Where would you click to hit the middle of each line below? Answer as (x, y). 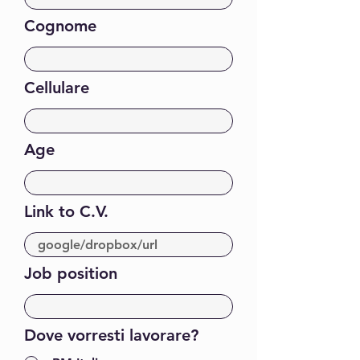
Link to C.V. (66, 211)
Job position (71, 273)
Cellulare (57, 88)
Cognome (60, 26)
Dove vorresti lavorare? (111, 335)
